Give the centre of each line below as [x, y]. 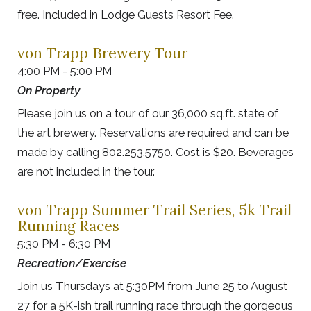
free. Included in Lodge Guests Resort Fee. [126, 15]
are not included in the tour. [86, 172]
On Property [49, 91]
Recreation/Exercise [72, 263]
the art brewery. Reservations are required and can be [153, 133]
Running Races [68, 226]
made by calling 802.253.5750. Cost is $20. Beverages [155, 152]
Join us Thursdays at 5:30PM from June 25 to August [152, 286]
